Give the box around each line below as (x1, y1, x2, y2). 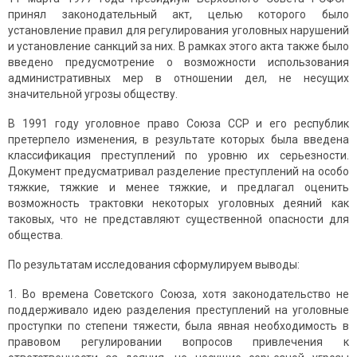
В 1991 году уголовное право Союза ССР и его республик (8, 117, 349, 131)
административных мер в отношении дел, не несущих (8, 72, 349, 85)
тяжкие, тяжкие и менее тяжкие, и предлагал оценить (8, 181, 349, 194)
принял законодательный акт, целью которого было (8, 8, 349, 22)
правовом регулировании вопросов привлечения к (8, 335, 349, 349)
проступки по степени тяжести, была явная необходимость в (8, 320, 349, 333)
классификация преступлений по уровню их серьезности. (8, 149, 349, 163)
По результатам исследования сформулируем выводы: (8, 258, 300, 272)
